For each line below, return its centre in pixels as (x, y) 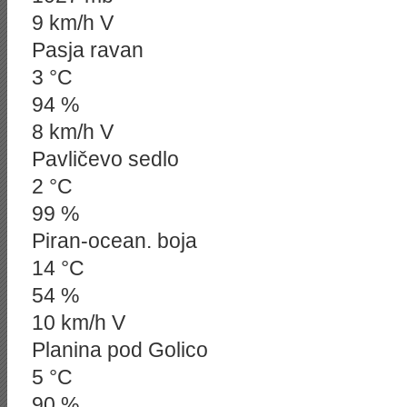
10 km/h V (79, 323)
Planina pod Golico (120, 350)
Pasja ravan (88, 50)
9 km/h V (73, 23)
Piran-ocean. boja (114, 241)
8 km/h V (73, 132)
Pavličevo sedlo (105, 159)
